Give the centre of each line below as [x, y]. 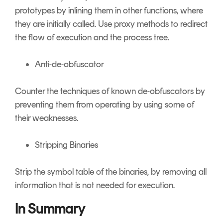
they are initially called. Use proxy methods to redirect [111, 24]
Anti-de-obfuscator [69, 64]
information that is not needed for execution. [96, 185]
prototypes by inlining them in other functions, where [109, 11]
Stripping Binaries [66, 145]
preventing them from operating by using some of [105, 105]
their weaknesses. [47, 118]
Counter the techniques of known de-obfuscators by [110, 91]
